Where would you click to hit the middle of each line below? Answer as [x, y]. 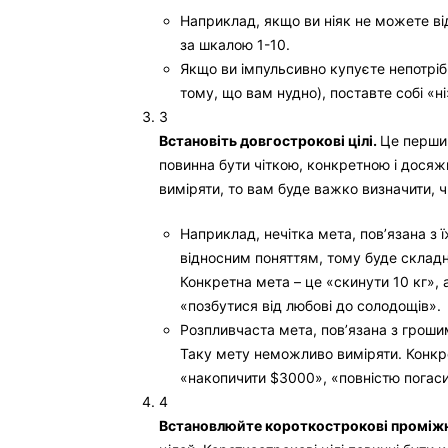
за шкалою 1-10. [235, 44]
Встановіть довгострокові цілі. [269, 140]
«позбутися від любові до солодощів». [310, 305]
